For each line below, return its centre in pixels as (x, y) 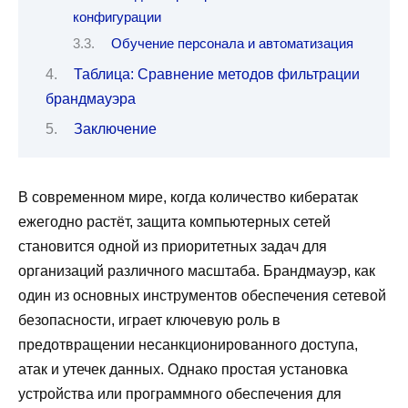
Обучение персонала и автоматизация (232, 44)
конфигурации (117, 17)
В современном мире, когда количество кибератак (188, 198)
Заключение (115, 129)
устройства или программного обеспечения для (180, 394)
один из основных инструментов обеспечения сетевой (202, 296)
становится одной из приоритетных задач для (173, 247)
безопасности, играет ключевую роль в (149, 321)
